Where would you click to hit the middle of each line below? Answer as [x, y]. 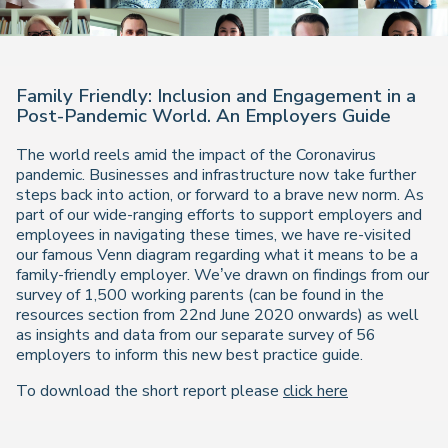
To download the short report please [149, 390]
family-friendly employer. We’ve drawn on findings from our [222, 274]
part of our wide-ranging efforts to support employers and [219, 214]
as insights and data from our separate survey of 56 [196, 334]
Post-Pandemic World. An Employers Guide [203, 116]
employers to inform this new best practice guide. [189, 354]
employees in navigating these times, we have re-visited [213, 234]
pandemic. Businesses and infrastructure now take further [216, 174]
